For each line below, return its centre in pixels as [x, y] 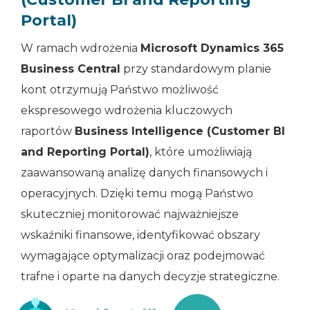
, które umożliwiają [201, 152]
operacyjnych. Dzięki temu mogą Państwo [137, 193]
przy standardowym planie [196, 69]
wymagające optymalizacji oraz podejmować [143, 255]
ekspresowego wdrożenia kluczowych [127, 110]
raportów [48, 131]
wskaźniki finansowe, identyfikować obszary [140, 235]
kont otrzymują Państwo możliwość [120, 89]
